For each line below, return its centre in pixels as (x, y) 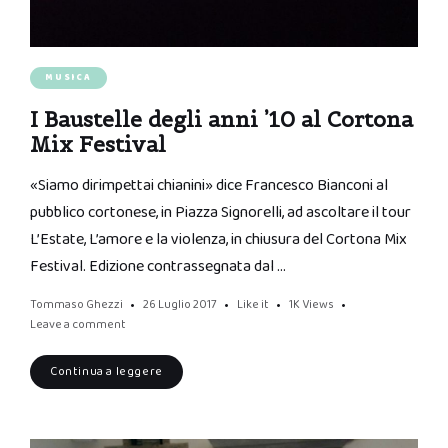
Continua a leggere (106, 372)
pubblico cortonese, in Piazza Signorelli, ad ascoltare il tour (220, 213)
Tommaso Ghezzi (76, 305)
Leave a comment (78, 325)
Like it (253, 305)
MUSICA (68, 78)
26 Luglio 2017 (180, 305)
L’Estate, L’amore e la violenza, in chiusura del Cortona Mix (218, 240)
